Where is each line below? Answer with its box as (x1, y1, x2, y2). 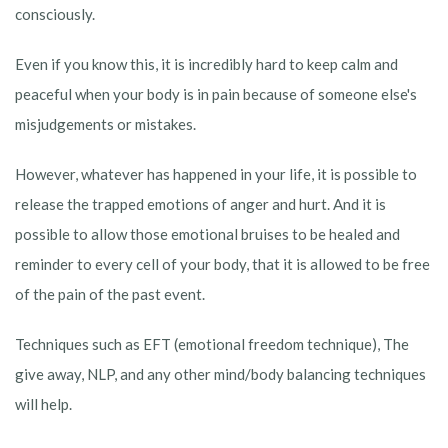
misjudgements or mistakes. (15, 115, 196, 134)
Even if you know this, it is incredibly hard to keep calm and (15, 55, 398, 74)
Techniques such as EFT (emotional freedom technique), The (15, 335, 409, 354)
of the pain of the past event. (15, 285, 205, 304)
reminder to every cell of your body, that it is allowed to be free (15, 255, 430, 274)
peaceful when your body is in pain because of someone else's (15, 85, 417, 104)
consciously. (15, 5, 95, 24)
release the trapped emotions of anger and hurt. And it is (15, 195, 386, 214)
